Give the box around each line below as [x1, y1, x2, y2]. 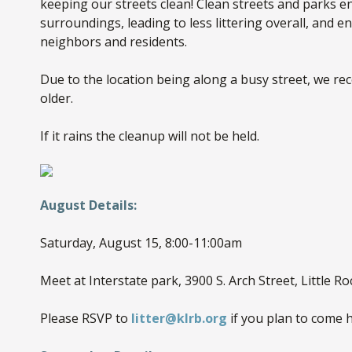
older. [39, 90, 73, 108]
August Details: [39, 196, 137, 214]
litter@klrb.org [130, 310, 227, 328]
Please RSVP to [39, 310, 131, 328]
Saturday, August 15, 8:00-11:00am [39, 234, 242, 252]
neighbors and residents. [39, 33, 187, 51]
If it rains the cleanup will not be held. [39, 127, 259, 145]
